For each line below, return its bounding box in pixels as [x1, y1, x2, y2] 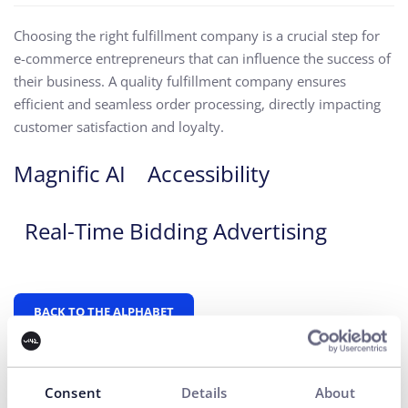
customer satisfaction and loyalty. [14, 117, 224, 136]
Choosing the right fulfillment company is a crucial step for [14, 26, 380, 45]
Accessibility [148, 158, 270, 189]
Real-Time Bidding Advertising [25, 216, 327, 246]
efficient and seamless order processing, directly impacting [14, 95, 381, 113]
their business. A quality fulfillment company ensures [14, 72, 346, 90]
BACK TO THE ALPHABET [34, 303, 174, 320]
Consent [45, 382, 101, 401]
